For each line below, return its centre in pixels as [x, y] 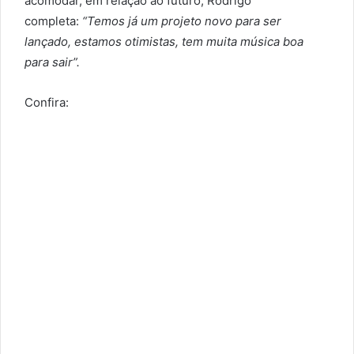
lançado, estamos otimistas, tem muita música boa [164, 42]
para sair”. [52, 62]
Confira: [47, 103]
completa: [53, 21]
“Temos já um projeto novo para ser [182, 21]
